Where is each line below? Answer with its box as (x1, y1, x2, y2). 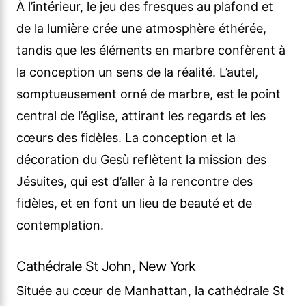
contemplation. (16, 218, 104, 233)
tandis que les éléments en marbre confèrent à (16, 43, 286, 58)
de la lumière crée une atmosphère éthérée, (16, 21, 266, 36)
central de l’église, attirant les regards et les (16, 109, 266, 124)
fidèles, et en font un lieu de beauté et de (16, 196, 252, 211)
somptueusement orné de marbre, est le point (16, 87, 281, 102)
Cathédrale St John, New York (16, 258, 196, 275)
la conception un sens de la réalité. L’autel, (16, 65, 258, 80)
